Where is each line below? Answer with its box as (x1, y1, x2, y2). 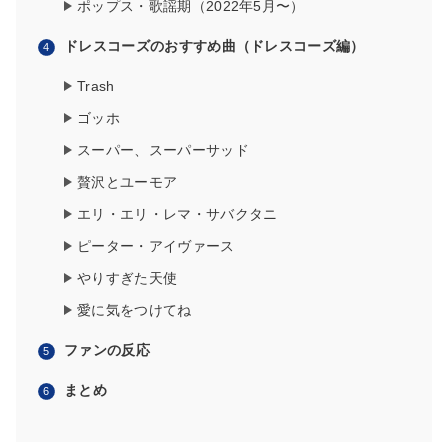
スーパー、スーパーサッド (77, 141, 249, 158)
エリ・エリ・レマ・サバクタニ (77, 205, 278, 222)
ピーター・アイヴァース (77, 237, 235, 254)
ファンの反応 (64, 341, 150, 358)
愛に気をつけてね (77, 301, 192, 318)
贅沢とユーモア (77, 173, 178, 190)
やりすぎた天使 (77, 269, 178, 286)
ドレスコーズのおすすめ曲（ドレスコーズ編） (64, 37, 365, 54)
